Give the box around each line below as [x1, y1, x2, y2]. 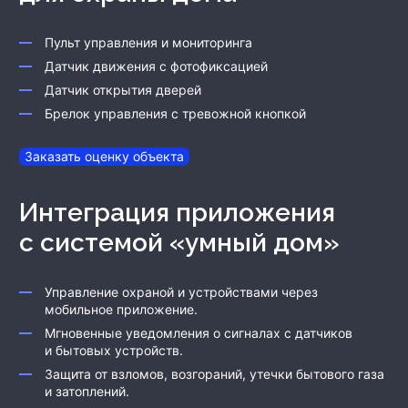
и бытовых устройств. [45, 342, 183, 359]
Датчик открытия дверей [45, 82, 201, 98]
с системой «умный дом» [19, 228, 340, 259]
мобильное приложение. [45, 301, 198, 318]
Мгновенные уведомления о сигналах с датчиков [45, 325, 352, 342]
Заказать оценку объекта [25, 148, 184, 165]
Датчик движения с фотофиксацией [45, 58, 268, 75]
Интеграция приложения [19, 198, 38, 229]
